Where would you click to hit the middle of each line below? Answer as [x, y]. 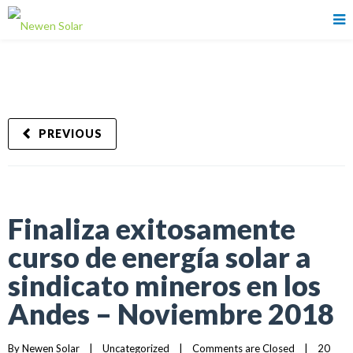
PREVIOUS [71, 134]
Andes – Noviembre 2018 [171, 314]
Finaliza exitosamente [152, 229]
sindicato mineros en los [164, 285]
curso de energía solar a [160, 257]
